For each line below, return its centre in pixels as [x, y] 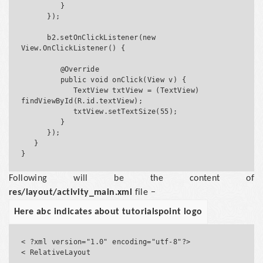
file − [144, 193]
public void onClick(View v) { [41, 80]
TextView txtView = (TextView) [47, 91]
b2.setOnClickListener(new [34, 38]
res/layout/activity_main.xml [71, 193]
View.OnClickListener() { [73, 48]
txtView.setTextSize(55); [47, 112]
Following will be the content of [131, 179]
